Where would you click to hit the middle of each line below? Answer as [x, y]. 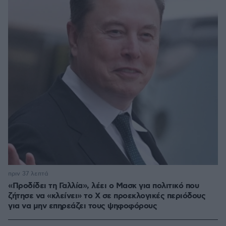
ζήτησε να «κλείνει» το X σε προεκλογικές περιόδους [107, 196]
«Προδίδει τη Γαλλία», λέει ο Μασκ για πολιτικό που [103, 186]
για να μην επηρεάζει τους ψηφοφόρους [82, 206]
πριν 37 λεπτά [28, 174]
